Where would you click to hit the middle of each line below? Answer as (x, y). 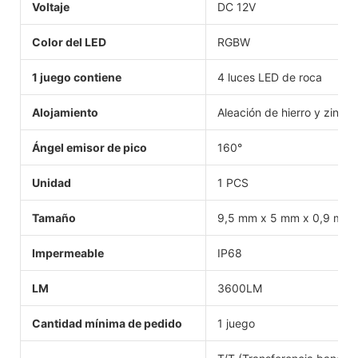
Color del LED (69, 42)
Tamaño (54, 217)
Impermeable (68, 253)
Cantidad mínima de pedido (107, 323)
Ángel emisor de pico (89, 147)
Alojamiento (65, 112)
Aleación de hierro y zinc (281, 112)
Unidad (52, 182)
